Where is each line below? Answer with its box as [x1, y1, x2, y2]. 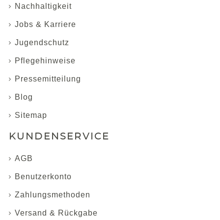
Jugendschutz [15, 38, 69, 47]
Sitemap [15, 111, 47, 119]
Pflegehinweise [15, 56, 76, 65]
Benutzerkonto [15, 172, 72, 181]
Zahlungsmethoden [15, 191, 90, 199]
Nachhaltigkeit [15, 2, 72, 10]
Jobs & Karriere [15, 20, 76, 28]
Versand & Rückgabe [15, 209, 98, 217]
